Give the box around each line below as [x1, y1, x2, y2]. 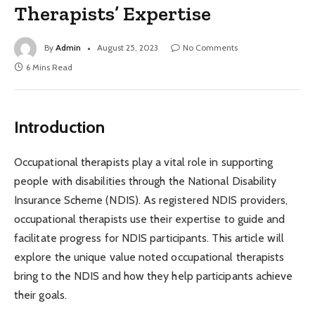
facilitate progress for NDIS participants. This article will [14, 231, 284, 245]
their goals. [14, 288, 67, 302]
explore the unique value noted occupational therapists [14, 250, 285, 264]
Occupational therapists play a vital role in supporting [14, 155, 274, 169]
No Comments [183, 42, 238, 53]
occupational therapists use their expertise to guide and [14, 212, 285, 226]
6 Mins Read [26, 62, 72, 73]
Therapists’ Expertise [14, 1, 212, 26]
